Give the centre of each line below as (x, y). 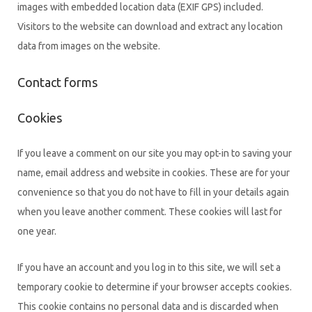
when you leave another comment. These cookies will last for (150, 211)
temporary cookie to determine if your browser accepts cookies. (155, 287)
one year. (37, 231)
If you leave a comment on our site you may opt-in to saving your (155, 153)
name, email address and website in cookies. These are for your (154, 172)
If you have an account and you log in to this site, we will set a (149, 267)
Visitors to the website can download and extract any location (150, 26)
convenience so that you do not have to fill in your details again (153, 192)
